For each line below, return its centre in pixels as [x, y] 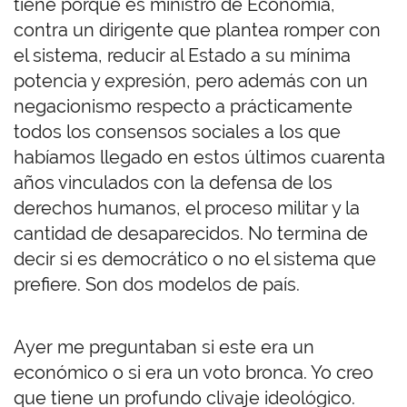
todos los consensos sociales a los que [177, 132]
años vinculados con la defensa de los [173, 183]
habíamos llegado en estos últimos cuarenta [199, 158]
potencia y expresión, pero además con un [191, 81]
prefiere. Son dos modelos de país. [159, 285]
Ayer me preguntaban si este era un [164, 347]
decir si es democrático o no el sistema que [195, 259]
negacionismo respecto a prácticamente [183, 107]
